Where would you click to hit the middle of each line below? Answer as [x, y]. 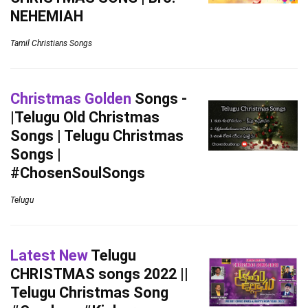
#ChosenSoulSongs [78, 173]
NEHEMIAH [47, 16]
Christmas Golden [71, 99]
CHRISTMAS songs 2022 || [99, 274]
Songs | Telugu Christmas [97, 136]
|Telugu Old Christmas [85, 117]
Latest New [49, 255]
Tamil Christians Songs [51, 43]
